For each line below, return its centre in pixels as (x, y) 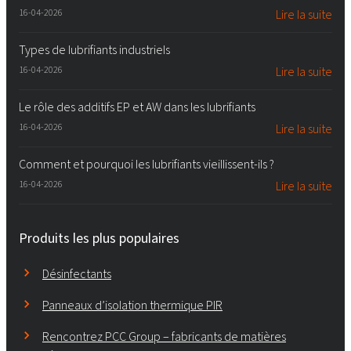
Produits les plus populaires (99, 238)
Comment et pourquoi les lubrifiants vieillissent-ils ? (147, 164)
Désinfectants (77, 273)
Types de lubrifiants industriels (94, 49)
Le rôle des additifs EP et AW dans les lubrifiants (137, 107)
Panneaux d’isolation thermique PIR (132, 305)
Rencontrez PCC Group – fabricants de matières (164, 336)
